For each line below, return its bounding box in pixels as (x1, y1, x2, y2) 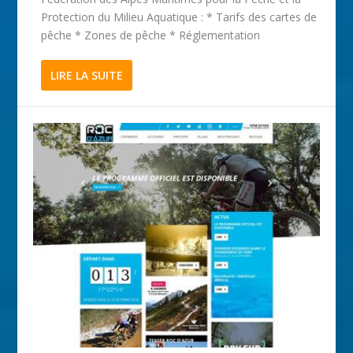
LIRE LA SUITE (50, 67, 124, 83)
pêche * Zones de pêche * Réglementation (41, 27, 261, 43)
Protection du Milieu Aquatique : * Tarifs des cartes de (41, 9, 318, 24)
